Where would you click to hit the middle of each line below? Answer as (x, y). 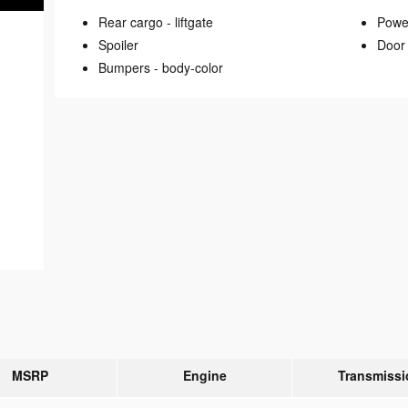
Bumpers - (130, 68)
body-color (193, 68)
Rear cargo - (137, 22)
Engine (204, 376)
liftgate (194, 22)
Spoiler (118, 45)
